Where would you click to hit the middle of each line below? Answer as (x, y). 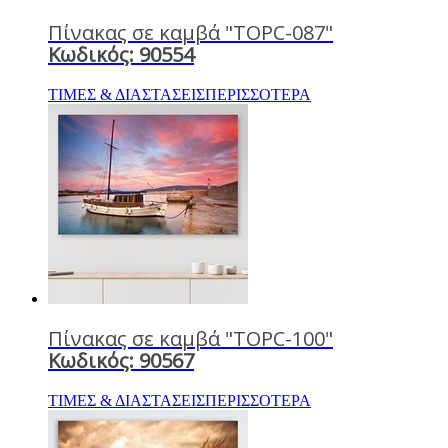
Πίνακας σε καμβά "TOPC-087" (190, 32)
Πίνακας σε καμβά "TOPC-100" (190, 338)
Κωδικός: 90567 (121, 360)
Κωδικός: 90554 (121, 54)
